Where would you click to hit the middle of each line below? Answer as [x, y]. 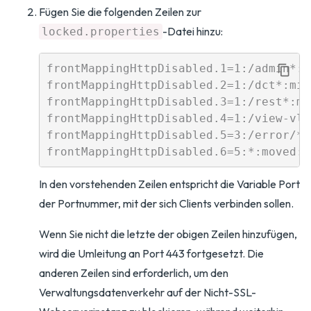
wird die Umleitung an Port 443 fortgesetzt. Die [151, 253]
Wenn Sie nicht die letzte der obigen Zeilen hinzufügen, [168, 234]
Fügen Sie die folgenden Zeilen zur [120, 12]
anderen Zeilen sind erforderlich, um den [134, 273]
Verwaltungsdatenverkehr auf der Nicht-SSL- [148, 292]
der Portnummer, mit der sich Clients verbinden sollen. [166, 203]
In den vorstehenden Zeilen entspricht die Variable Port [169, 184]
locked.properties [101, 32]
